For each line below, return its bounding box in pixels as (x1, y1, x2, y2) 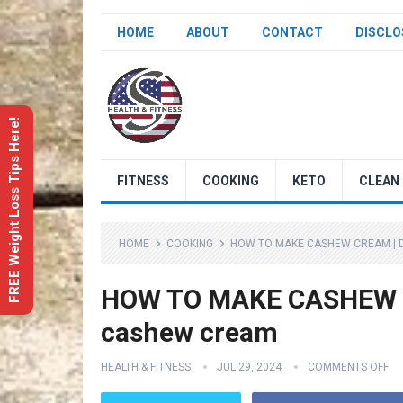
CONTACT (262, 25, 323, 40)
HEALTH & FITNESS (101, 361, 191, 373)
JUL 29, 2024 (217, 361, 282, 373)
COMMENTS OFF (308, 361, 389, 373)
